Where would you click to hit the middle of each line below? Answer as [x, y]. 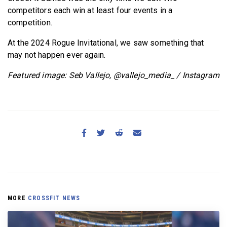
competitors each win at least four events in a [90, 10]
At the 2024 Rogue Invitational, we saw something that [106, 43]
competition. [31, 22]
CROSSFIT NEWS [54, 198]
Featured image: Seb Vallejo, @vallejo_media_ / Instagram [113, 75]
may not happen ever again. [57, 55]
